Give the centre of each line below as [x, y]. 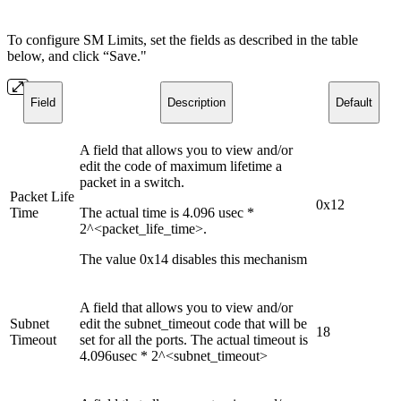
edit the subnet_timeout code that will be [193, 323]
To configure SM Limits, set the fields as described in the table [183, 39]
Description [196, 102]
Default [354, 102]
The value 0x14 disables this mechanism [193, 259]
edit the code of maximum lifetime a [181, 166]
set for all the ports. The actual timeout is [194, 339]
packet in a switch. [132, 182]
